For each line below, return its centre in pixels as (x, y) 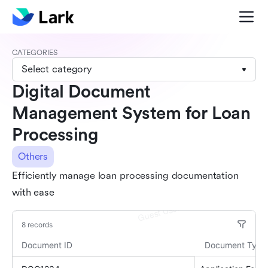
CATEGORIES (35, 53)
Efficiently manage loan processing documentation (125, 176)
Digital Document (81, 92)
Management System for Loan (131, 113)
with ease (33, 192)
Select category (57, 69)
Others (33, 156)
